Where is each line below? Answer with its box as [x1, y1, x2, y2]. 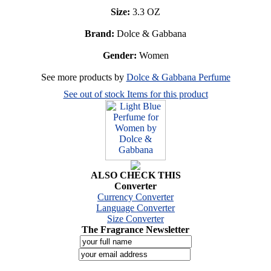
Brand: [85, 28, 114, 39]
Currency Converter [97, 191, 174, 202]
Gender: [102, 50, 137, 60]
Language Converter [96, 202, 175, 213]
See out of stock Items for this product [63, 88, 208, 99]
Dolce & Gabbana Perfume [126, 71, 230, 82]
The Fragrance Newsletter [82, 224, 189, 235]
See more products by [41, 71, 126, 82]
